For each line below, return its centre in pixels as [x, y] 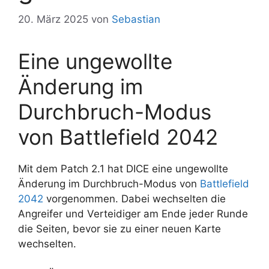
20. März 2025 [53, 19]
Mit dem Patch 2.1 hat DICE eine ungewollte [123, 168]
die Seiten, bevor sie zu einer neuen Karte [119, 228]
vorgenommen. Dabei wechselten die [134, 198]
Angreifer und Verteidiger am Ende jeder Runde [133, 213]
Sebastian [136, 19]
